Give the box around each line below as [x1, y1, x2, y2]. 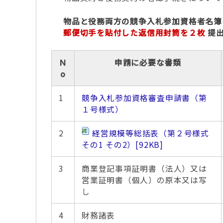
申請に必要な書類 [114, 57, 182, 68]
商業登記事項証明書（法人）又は [82, 163, 207, 174]
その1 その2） [82, 139, 136, 150]
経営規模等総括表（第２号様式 [92, 127, 209, 139]
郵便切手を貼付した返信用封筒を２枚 [63, 27, 206, 38]
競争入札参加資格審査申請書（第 [82, 92, 207, 104]
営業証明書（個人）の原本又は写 [82, 174, 207, 186]
